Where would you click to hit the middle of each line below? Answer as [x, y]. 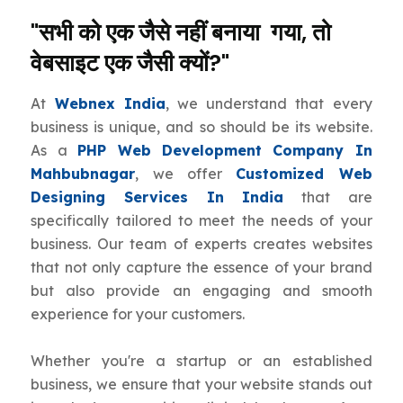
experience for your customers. [138, 314]
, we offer [186, 174]
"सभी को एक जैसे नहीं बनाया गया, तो [181, 33]
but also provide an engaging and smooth [201, 291]
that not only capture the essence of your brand [201, 268]
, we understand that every [269, 104]
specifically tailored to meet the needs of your [201, 221]
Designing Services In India [157, 197]
